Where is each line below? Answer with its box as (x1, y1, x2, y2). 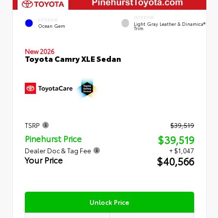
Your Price (25, 154, 63, 166)
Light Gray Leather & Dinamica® (134, 20, 206, 27)
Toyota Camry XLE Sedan (25, 52, 121, 64)
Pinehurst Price (25, 133, 82, 145)
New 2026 (25, 46, 54, 55)
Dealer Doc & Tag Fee (25, 146, 91, 155)
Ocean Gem (38, 22, 65, 29)
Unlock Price (90, 198, 129, 207)
